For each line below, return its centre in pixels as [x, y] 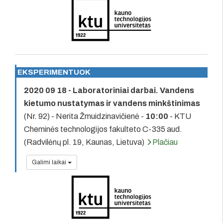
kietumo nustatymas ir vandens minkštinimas [112, 103]
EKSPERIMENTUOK [54, 72]
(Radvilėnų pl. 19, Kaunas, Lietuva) [85, 142]
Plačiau [165, 142]
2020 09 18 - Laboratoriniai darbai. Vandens [109, 90]
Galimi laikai [50, 162]
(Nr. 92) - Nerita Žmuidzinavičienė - [85, 116]
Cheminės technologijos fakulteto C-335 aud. [103, 129]
